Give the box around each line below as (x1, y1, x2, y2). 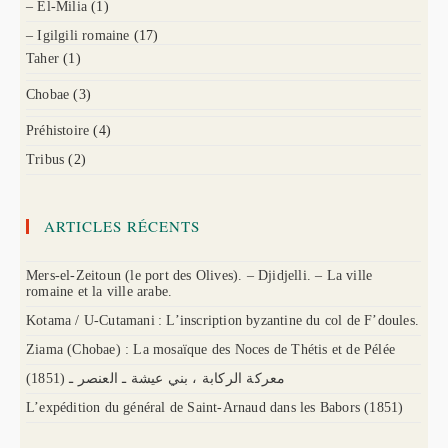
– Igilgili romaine (26, 27, 130, 43)
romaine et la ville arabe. (26, 283, 173, 299)
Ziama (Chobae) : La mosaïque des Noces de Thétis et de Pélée (26, 341, 395, 357)
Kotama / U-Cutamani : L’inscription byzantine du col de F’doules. (26, 312, 419, 328)
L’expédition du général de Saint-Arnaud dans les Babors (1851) (26, 399, 404, 415)
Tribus (26, 151, 65, 167)
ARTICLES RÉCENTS (44, 215, 200, 236)
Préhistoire (26, 122, 90, 138)
